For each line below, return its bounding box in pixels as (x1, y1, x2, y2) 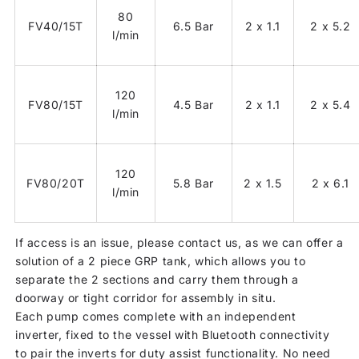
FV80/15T (28, 97, 83, 111)
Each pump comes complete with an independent (15, 309, 296, 323)
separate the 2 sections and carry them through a (15, 272, 299, 286)
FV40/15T (28, 18, 83, 33)
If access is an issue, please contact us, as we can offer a (15, 235, 344, 249)
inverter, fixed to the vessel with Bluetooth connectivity (15, 327, 330, 341)
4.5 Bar (172, 97, 215, 111)
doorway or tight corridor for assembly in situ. (15, 290, 276, 305)
